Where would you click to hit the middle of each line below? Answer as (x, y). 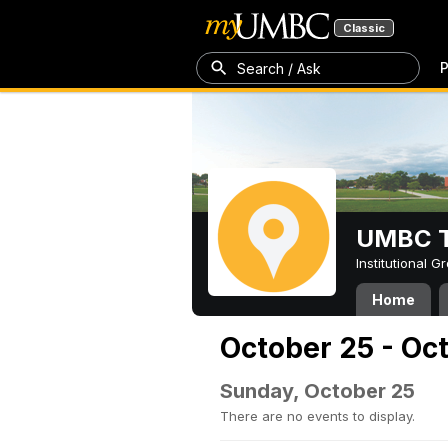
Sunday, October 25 (317, 391)
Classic (364, 28)
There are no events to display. (317, 416)
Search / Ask (279, 68)
